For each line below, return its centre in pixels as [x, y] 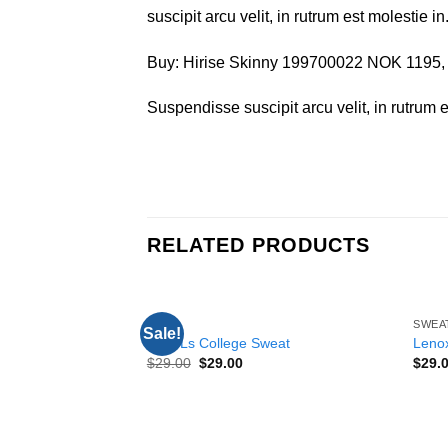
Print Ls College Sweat [218, 342]
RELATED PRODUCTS [258, 245]
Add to [358, 337]
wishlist [358, 351]
